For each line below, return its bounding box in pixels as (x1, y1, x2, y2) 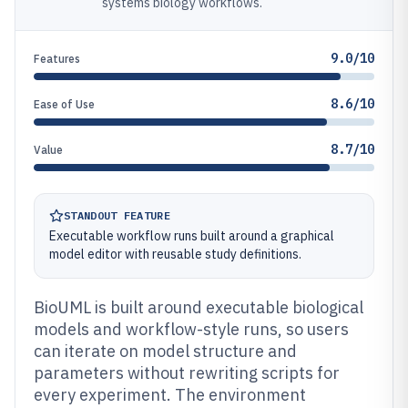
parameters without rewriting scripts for (34, 362, 340, 383)
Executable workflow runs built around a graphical (49, 228, 334, 244)
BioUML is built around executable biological (34, 297, 363, 318)
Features (34, 52, 80, 66)
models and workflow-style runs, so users (34, 319, 349, 340)
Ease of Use (34, 97, 95, 111)
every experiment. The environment (34, 384, 306, 405)
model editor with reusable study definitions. (49, 246, 301, 262)
